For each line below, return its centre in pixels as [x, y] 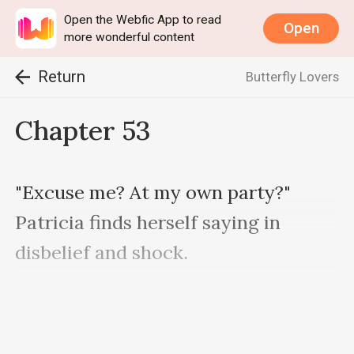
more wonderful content [130, 37]
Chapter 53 [83, 130]
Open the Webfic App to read [143, 19]
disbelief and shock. [102, 252]
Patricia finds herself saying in [148, 222]
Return [61, 77]
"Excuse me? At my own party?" [153, 192]
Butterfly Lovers [292, 77]
